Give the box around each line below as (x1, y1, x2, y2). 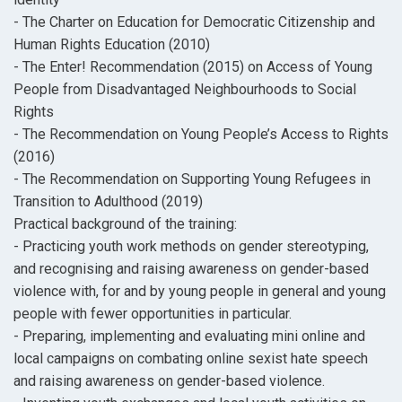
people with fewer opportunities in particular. (13, 305, 292, 323)
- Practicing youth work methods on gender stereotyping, (13, 238, 369, 256)
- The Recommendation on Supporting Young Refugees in (13, 170, 371, 188)
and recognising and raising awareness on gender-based (13, 260, 369, 278)
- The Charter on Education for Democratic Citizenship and (13, 13, 375, 31)
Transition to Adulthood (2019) (13, 193, 203, 211)
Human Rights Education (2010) (13, 36, 210, 54)
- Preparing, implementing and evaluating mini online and (13, 328, 365, 345)
